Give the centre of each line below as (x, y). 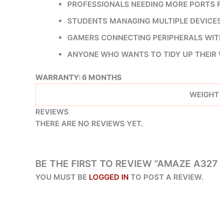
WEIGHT (204, 94)
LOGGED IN (109, 177)
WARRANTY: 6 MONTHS (79, 77)
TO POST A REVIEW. (166, 177)
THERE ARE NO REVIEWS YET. (89, 123)
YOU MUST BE (62, 177)
